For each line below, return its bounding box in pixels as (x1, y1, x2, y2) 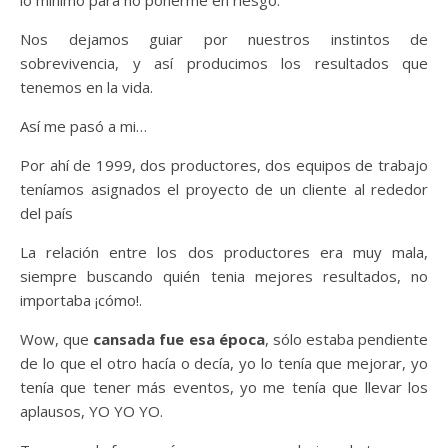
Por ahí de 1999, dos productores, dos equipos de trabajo (20, 154, 428, 175)
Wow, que (20, 328, 94, 349)
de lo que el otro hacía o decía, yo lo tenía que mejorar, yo (20, 352, 428, 373)
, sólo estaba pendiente (264, 328, 428, 349)
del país (20, 202, 73, 223)
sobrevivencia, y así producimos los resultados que (20, 52, 428, 73)
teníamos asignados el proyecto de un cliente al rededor (20, 178, 428, 199)
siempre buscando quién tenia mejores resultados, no (20, 265, 428, 286)
